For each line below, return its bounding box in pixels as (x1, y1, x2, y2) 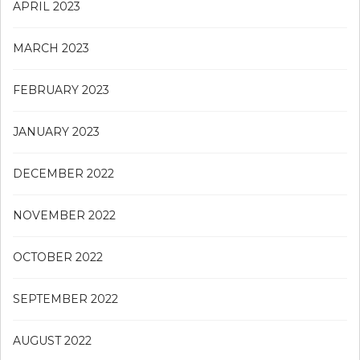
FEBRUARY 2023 (13, 82, 109, 97)
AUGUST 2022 (13, 333, 92, 348)
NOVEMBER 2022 (13, 207, 116, 223)
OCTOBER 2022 (13, 249, 103, 264)
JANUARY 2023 (13, 124, 100, 139)
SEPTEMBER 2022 (13, 291, 118, 306)
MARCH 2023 (13, 40, 89, 55)
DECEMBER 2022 (13, 166, 114, 181)
